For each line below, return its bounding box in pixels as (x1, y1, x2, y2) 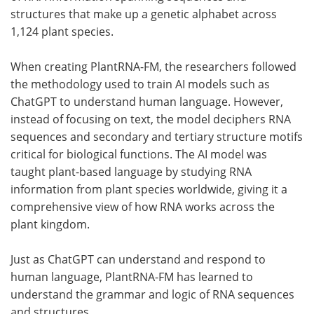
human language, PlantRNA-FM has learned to (11, 268, 253, 285)
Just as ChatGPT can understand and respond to (11, 251, 266, 267)
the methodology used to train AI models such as (11, 76, 270, 92)
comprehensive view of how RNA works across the (11, 198, 275, 214)
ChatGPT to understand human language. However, (11, 93, 283, 109)
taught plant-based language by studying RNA (11, 163, 252, 179)
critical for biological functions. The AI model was (11, 146, 267, 162)
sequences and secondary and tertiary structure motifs (11, 128, 303, 144)
